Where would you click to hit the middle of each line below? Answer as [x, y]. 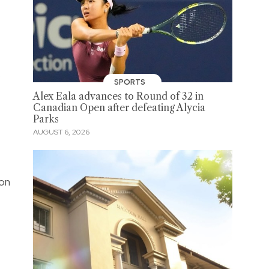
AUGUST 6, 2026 [61, 132]
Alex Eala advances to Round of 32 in [118, 96]
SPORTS [130, 82]
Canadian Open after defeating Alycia [119, 107]
